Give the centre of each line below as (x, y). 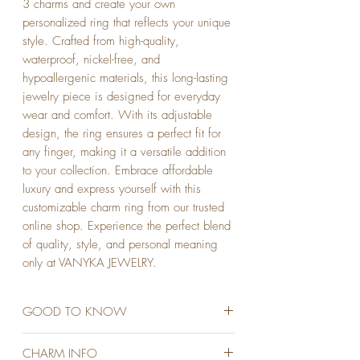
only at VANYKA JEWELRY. (90, 263)
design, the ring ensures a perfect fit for (122, 134)
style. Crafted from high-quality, (101, 41)
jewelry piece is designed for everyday (121, 97)
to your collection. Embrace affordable (118, 171)
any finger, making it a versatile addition (124, 152)
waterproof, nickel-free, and (91, 60)
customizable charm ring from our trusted (123, 208)
